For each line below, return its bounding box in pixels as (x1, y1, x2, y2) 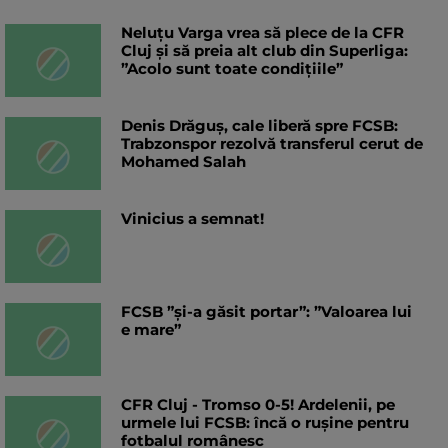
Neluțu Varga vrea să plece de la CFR (121, 23, 404, 43)
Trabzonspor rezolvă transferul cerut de (121, 134, 423, 154)
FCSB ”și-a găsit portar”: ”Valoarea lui (121, 302, 412, 322)
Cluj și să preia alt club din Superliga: (121, 41, 408, 61)
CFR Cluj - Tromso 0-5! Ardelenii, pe (121, 395, 395, 415)
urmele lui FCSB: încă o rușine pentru (121, 413, 409, 433)
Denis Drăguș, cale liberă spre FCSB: (121, 116, 398, 136)
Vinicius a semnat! (121, 209, 264, 229)
